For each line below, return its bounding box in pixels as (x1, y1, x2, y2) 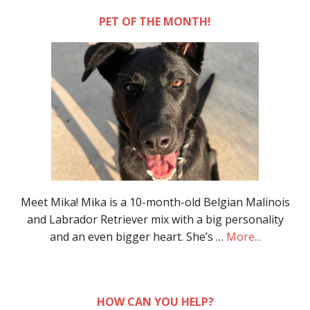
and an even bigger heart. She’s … (49, 228, 226, 244)
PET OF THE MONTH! (99, 13, 211, 29)
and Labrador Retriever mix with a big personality (26, 211, 284, 227)
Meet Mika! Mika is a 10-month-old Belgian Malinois (20, 194, 290, 210)
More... (226, 228, 261, 244)
